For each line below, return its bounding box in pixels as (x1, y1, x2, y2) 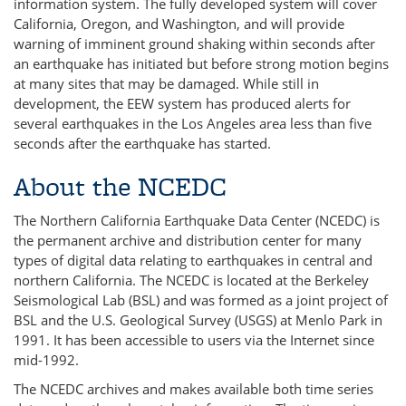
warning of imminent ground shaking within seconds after (14, 34, 375, 53)
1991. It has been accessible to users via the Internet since (14, 331, 374, 349)
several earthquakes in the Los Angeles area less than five (14, 114, 372, 132)
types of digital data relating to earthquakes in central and (14, 251, 372, 269)
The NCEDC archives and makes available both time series (14, 380, 373, 398)
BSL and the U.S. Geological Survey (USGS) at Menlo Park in (14, 311, 382, 329)
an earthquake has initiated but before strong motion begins (14, 54, 389, 72)
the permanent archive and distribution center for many (14, 231, 362, 249)
